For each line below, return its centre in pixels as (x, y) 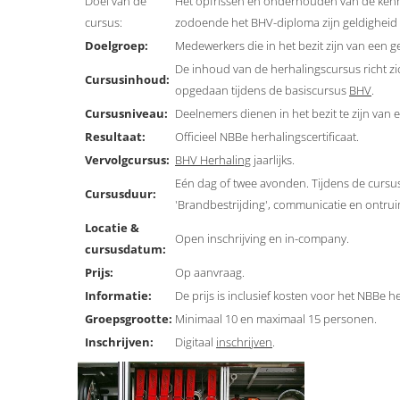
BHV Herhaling (213, 160)
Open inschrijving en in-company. (262, 239)
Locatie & (112, 228)
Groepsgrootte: (129, 319)
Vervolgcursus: (127, 160)
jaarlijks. (273, 160)
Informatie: (118, 296)
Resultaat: (115, 137)
